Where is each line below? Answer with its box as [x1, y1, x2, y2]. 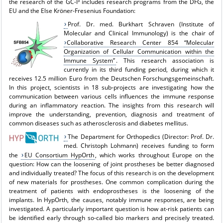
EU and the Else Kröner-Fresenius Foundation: [8, 6, 135, 15]
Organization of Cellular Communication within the [63, 47, 215, 56]
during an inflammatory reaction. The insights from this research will [8, 101, 215, 110]
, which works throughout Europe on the [95, 150, 215, 159]
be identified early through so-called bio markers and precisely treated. [8, 213, 215, 222]
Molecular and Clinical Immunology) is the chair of [63, 28, 215, 37]
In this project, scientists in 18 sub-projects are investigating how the [8, 83, 215, 92]
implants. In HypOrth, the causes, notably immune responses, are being [8, 195, 215, 204]
